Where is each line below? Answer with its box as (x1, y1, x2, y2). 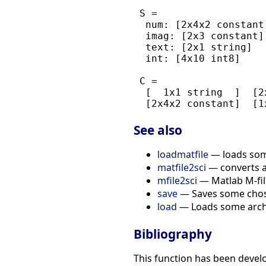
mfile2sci (157, 173, 197, 187)
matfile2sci (157, 160, 206, 174)
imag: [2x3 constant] (134, 30, 264, 42)
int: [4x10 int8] (134, 53, 240, 65)
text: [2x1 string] (134, 42, 252, 53)
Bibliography (134, 225, 212, 242)
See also (134, 121, 182, 138)
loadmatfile (157, 147, 208, 161)
